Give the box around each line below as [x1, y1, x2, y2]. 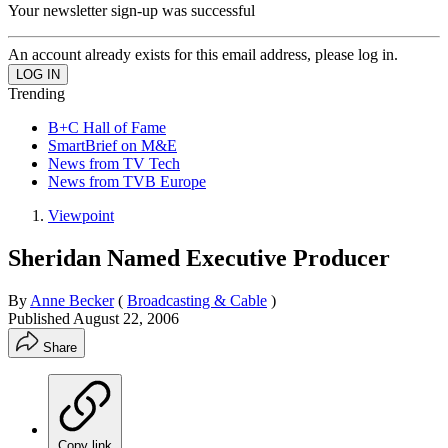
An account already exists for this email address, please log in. [8, 45, 398, 63]
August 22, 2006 [73, 309, 179, 327]
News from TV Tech [48, 154, 180, 172]
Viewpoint [48, 206, 114, 224]
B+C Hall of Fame [48, 118, 166, 136]
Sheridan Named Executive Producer [8, 244, 390, 271]
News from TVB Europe [48, 172, 206, 190]
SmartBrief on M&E [48, 136, 177, 154]
